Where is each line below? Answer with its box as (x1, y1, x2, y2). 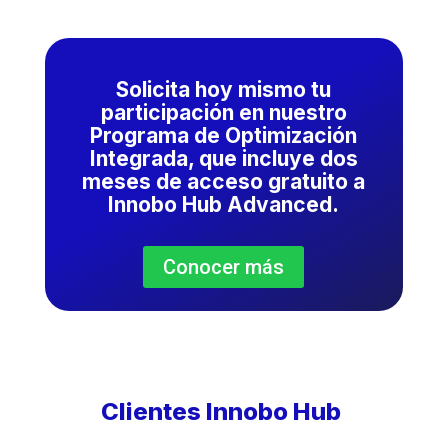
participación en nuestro (100, 99, 347, 125)
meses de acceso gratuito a (82, 168, 366, 194)
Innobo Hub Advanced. (108, 191, 340, 217)
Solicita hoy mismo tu (116, 76, 332, 102)
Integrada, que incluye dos (89, 145, 358, 171)
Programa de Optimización (90, 122, 358, 148)
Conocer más (163, 254, 285, 279)
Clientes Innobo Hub (101, 396, 347, 426)
